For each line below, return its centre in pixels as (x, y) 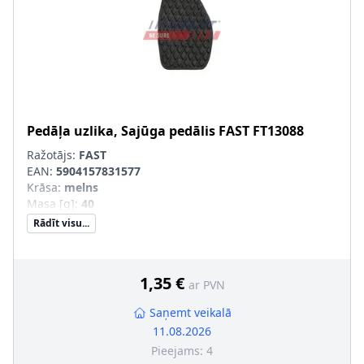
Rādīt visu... (61, 223)
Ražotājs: (53, 155)
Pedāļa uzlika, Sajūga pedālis (121, 131)
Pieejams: (179, 351)
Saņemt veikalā (190, 312)
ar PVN (206, 285)
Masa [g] (51, 204)
